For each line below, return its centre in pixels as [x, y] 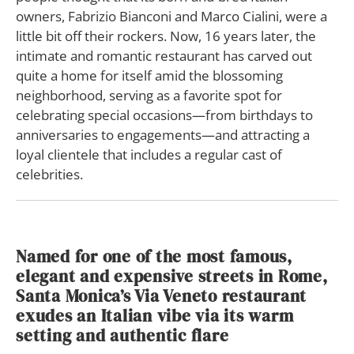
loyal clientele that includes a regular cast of [149, 155]
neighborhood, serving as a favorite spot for [149, 96]
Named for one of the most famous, [154, 257]
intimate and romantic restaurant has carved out [164, 56]
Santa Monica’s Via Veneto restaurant [161, 296]
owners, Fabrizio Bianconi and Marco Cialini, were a [171, 17]
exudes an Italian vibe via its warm [155, 316]
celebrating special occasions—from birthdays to [164, 115]
